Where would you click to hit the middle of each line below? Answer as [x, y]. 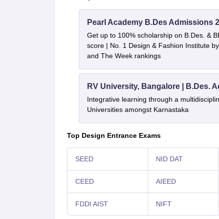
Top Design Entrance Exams [114, 136]
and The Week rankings [124, 56]
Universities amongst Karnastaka [138, 110]
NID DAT [169, 159]
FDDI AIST [91, 204]
